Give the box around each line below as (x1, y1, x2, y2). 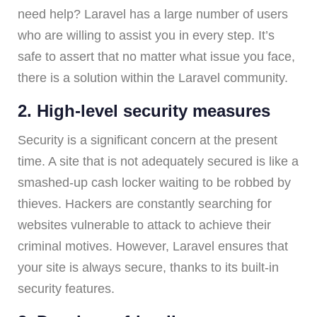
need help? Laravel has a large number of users (18, 6, 288, 21)
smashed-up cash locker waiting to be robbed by (18, 175, 291, 190)
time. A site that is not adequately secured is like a (18, 154, 299, 168)
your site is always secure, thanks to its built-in (18, 260, 279, 275)
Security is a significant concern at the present (18, 132, 277, 147)
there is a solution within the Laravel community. (18, 70, 288, 85)
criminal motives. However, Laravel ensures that (18, 238, 288, 253)
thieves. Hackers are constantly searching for (18, 196, 272, 211)
